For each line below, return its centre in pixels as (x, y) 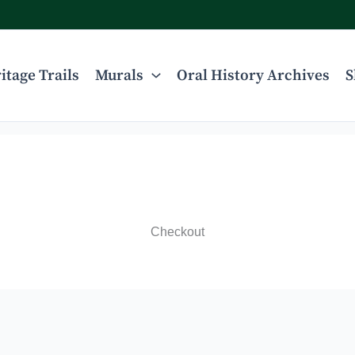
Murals (120, 76)
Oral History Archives (253, 76)
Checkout (177, 231)
